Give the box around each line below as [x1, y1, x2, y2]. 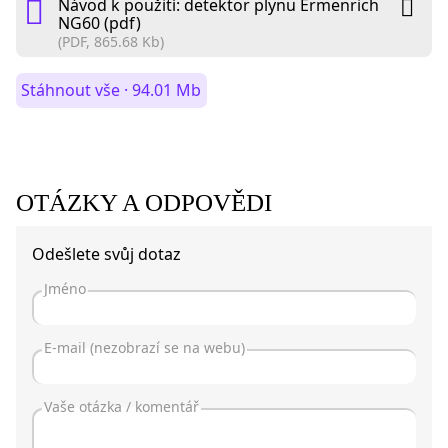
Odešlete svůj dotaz [32, 242, 181, 265]
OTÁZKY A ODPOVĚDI [16, 188, 272, 216]
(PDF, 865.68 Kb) [58, 31, 164, 51]
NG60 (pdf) [58, 11, 141, 34]
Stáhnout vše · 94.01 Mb [21, 78, 202, 101]
